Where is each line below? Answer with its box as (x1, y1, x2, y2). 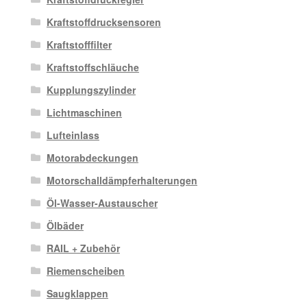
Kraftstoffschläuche (46, 60, 139, 75)
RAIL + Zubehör (46, 241, 120, 256)
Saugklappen (46, 286, 108, 301)
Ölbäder (46, 219, 84, 233)
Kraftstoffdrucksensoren (46, 15, 161, 29)
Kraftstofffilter (46, 38, 112, 52)
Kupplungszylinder (46, 83, 136, 97)
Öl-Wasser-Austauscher (46, 196, 158, 210)
